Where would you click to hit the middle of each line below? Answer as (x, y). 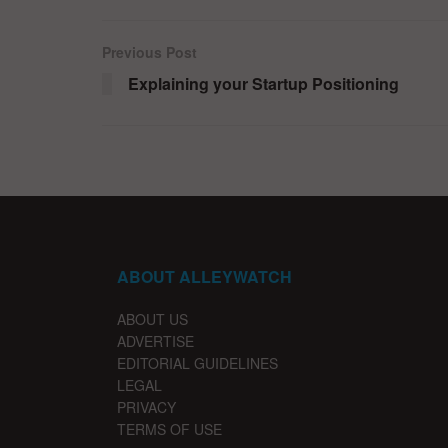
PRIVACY (146, 406)
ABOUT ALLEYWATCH (204, 276)
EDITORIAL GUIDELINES (197, 362)
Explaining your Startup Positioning (263, 83)
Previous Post (149, 51)
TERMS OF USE (169, 428)
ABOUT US (152, 318)
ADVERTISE (155, 340)
